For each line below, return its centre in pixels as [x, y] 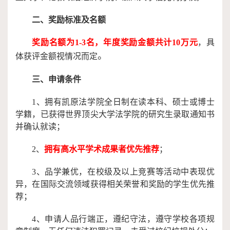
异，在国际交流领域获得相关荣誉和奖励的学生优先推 [115, 184]
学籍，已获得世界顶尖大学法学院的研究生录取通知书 [115, 114]
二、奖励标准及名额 [69, 20]
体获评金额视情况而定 [56, 56]
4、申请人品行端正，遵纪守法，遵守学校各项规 [123, 219]
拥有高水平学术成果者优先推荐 [102, 149]
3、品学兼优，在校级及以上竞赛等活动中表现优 [123, 172]
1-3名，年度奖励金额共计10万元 [136, 42]
